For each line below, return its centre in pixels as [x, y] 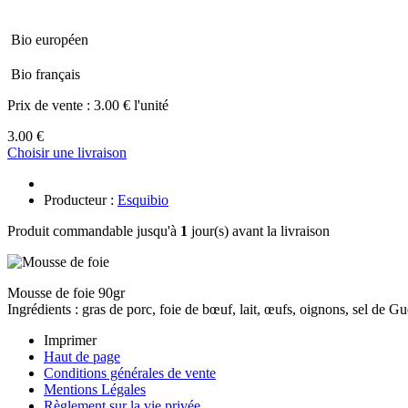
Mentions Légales [95, 389]
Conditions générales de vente [130, 372]
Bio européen [50, 39]
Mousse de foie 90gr [66, 292]
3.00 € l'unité [131, 105]
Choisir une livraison [67, 152]
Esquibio [143, 199]
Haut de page [82, 356]
